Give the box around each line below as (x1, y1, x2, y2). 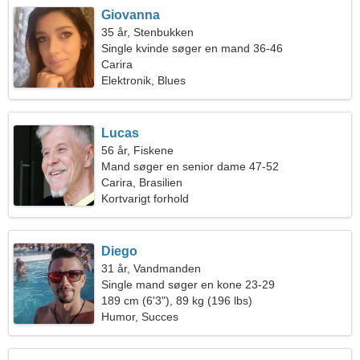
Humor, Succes (101, 310, 179, 323)
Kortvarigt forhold (101, 192, 190, 205)
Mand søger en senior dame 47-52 (101, 160, 280, 173)
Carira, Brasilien (101, 176, 183, 189)
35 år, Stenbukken (101, 26, 194, 39)
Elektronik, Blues (101, 74, 186, 87)
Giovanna (101, 8, 161, 22)
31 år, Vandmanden (101, 262, 202, 275)
